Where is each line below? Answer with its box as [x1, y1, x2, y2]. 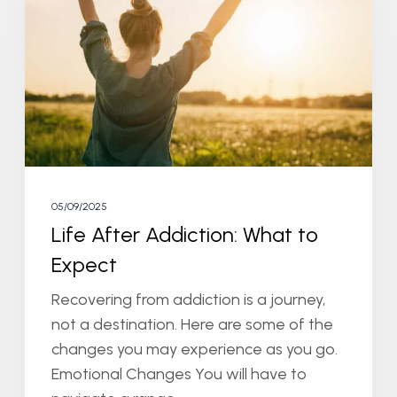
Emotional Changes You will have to [51, 363, 307, 384]
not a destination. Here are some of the [51, 314, 333, 334]
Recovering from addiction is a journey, [51, 289, 326, 309]
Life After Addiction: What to [51, 221, 318, 247]
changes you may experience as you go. [51, 339, 338, 359]
